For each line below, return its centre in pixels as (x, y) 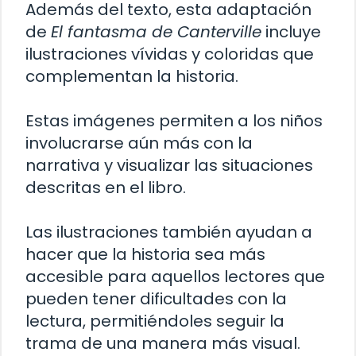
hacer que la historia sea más (145, 254)
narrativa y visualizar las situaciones (169, 165)
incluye (291, 31)
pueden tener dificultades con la (156, 298)
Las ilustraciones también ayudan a (169, 232)
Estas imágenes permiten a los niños (174, 120)
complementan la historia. (132, 76)
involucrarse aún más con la (139, 143)
